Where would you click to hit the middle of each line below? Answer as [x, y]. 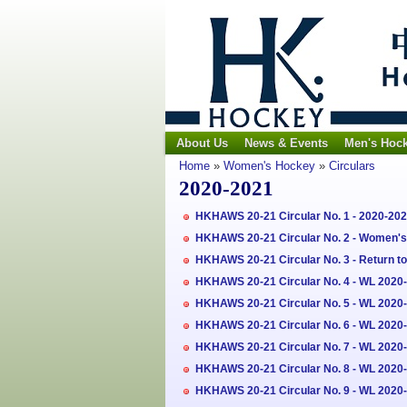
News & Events [286, 143]
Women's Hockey [269, 166]
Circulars [352, 166]
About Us [202, 143]
